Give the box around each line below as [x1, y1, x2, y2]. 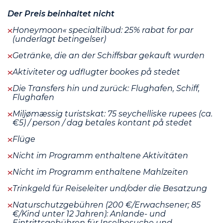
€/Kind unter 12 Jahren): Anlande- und [12, 209, 166, 219]
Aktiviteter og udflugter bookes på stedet [12, 67, 180, 77]
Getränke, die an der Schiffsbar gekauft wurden [12, 50, 205, 60]
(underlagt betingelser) [12, 34, 106, 44]
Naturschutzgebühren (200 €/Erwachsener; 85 [12, 200, 201, 210]
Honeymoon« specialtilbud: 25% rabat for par [12, 25, 193, 35]
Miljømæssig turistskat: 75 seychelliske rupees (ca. [12, 109, 213, 118]
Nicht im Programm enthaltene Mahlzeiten [12, 167, 188, 177]
